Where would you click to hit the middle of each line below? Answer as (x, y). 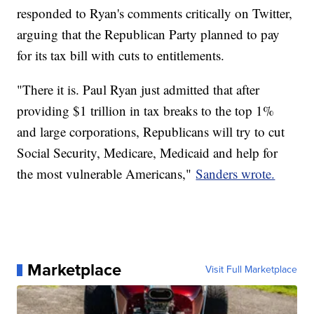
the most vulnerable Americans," (107, 174)
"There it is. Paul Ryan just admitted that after (138, 90)
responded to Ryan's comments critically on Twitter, (155, 13)
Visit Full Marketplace (251, 270)
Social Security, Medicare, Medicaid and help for (148, 153)
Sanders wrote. (235, 174)
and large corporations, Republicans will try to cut (151, 132)
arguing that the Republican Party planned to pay (149, 34)
